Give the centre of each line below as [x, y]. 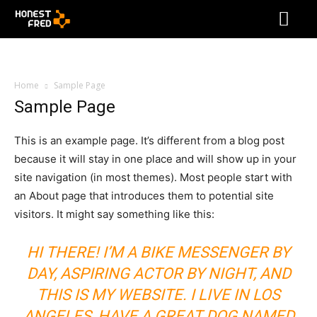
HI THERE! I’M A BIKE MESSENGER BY [158, 252]
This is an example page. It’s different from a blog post [149, 140]
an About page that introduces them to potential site [144, 196]
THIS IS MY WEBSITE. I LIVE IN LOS [158, 295]
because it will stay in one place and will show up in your [155, 159]
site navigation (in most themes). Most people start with [153, 177]
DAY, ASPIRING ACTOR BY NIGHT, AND [158, 273]
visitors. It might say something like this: [114, 214]
